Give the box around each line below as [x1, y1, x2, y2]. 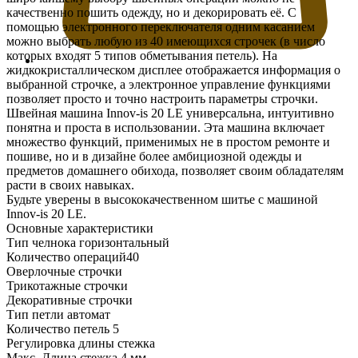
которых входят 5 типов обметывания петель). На [6, 48, 277, 62]
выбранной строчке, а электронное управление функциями [6, 77, 331, 91]
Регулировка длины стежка [6, 336, 155, 350]
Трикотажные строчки [6, 278, 128, 292]
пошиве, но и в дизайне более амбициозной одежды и [6, 149, 302, 163]
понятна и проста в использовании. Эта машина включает [6, 120, 324, 134]
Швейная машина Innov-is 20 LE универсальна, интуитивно [6, 105, 334, 120]
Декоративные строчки [6, 292, 133, 307]
